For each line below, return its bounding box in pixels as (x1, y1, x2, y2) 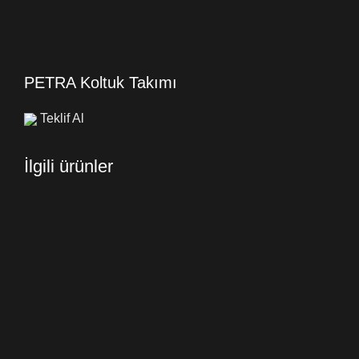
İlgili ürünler (24, 155, 113, 176)
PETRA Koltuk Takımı (24, 73, 177, 91)
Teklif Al (37, 111, 84, 125)
